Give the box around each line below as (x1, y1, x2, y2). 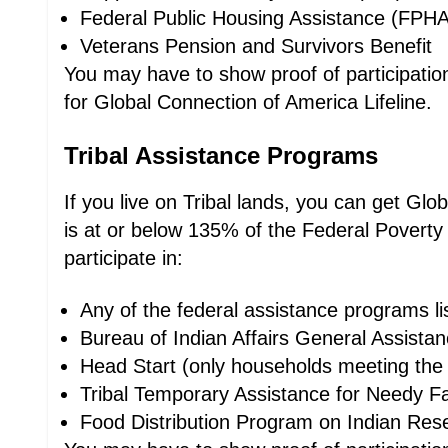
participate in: (64, 247, 183, 269)
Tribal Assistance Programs (64, 142, 378, 169)
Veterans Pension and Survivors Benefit (80, 35, 432, 57)
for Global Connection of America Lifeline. (64, 91, 432, 113)
